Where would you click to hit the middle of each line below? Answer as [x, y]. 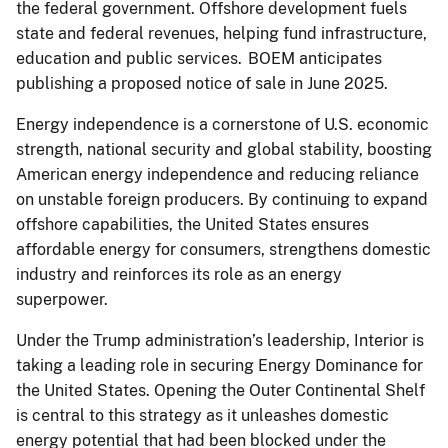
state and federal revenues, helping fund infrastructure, [221, 33]
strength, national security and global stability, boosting [224, 149]
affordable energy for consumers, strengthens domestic [223, 249]
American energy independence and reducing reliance [217, 174]
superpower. [65, 299]
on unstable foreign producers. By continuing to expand [222, 199]
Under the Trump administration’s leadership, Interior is [220, 340]
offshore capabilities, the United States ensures [192, 224]
